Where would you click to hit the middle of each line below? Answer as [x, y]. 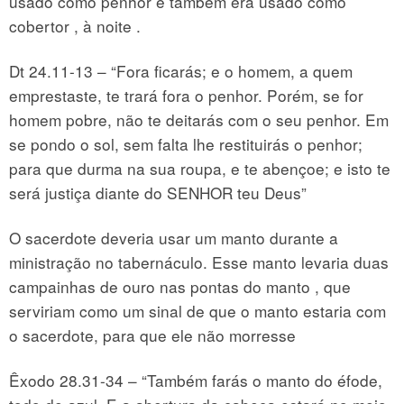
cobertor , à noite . [75, 25]
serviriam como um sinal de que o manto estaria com [197, 311]
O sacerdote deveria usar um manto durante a [174, 238]
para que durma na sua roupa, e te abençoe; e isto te [200, 168]
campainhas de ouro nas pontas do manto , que [180, 287]
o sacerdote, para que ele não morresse [152, 335]
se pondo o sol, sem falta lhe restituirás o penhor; [186, 144]
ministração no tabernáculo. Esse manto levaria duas [199, 262]
